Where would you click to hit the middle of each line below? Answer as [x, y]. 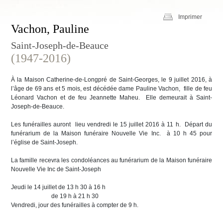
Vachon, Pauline [50, 29]
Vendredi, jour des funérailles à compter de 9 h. [75, 205]
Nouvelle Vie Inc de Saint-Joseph [56, 169]
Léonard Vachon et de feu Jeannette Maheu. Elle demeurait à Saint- [111, 98]
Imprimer [190, 17]
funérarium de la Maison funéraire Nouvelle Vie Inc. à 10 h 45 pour [111, 133]
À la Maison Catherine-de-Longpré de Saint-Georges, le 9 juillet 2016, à [111, 80]
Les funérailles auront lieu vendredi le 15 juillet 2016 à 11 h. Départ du [111, 124]
